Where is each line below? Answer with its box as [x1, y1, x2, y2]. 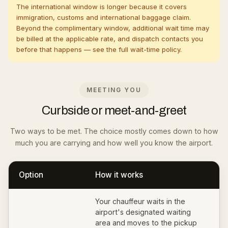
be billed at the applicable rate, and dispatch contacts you [16, 35, 203, 43]
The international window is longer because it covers [16, 3, 187, 11]
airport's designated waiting [95, 208, 191, 216]
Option [19, 170, 43, 180]
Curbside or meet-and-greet [41, 104, 187, 117]
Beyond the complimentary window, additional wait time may [16, 24, 209, 32]
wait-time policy [130, 45, 180, 53]
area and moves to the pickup [95, 218, 197, 227]
